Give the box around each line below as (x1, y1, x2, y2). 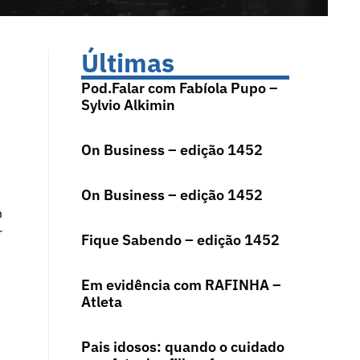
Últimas (80, 46, 174, 80)
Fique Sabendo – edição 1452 (80, 231, 280, 250)
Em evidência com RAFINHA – (80, 276, 281, 295)
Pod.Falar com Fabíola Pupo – (80, 79, 278, 98)
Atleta (80, 292, 122, 312)
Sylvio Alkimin (80, 96, 175, 115)
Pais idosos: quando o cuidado (80, 337, 284, 357)
